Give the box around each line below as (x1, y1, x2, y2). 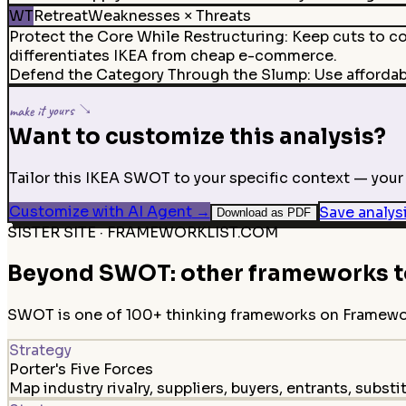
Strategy (8, 340, 72, 360)
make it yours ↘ (8, 100, 92, 121)
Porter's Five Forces (8, 359, 153, 379)
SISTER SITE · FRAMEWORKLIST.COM (7, 223, 278, 243)
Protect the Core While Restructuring (8, 26, 285, 46)
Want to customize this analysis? (8, 123, 386, 151)
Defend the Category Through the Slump (8, 64, 307, 84)
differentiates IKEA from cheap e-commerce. (8, 45, 337, 65)
